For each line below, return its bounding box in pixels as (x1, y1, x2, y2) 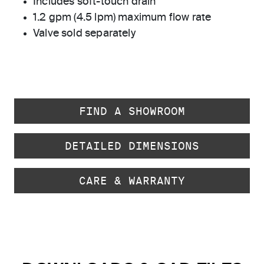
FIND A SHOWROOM (79, 105, 185, 117)
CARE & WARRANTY (79, 174, 185, 187)
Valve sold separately (33, 28, 136, 39)
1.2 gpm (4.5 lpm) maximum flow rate (33, 12, 212, 23)
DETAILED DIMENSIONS (65, 140, 199, 152)
